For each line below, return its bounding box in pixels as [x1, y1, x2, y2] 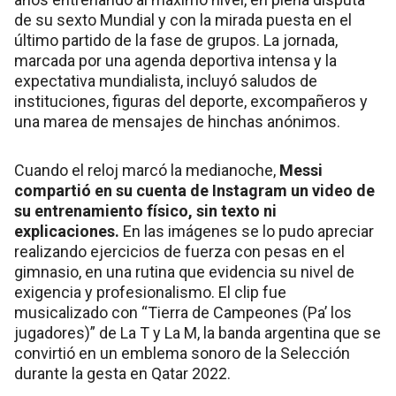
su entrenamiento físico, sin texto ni [14, 202, 277, 221]
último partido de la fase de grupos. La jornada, [14, 31, 338, 50]
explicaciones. [14, 222, 123, 241]
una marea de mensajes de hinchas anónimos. [14, 112, 340, 132]
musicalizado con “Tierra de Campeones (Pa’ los [14, 303, 352, 323]
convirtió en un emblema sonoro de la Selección [14, 344, 350, 363]
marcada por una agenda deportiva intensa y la [14, 51, 337, 71]
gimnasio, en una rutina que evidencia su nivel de [14, 263, 354, 282]
